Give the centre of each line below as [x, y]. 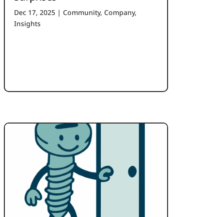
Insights [28, 24]
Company [120, 13]
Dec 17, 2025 [35, 13]
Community [82, 13]
